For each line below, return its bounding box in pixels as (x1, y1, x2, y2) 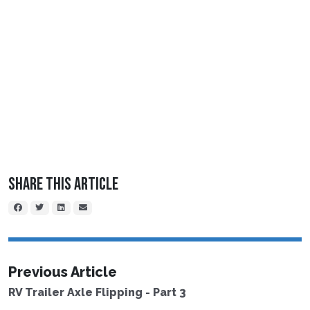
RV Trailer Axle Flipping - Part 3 (8, 286, 186, 300)
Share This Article (8, 174, 118, 196)
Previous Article (8, 264, 117, 281)
